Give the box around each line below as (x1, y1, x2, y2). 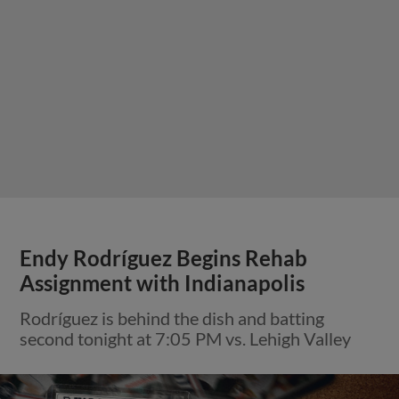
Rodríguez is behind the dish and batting (20, 306, 325, 329)
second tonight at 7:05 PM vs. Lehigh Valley (20, 327, 352, 349)
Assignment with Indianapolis (20, 270, 305, 296)
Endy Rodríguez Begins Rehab (20, 245, 308, 271)
